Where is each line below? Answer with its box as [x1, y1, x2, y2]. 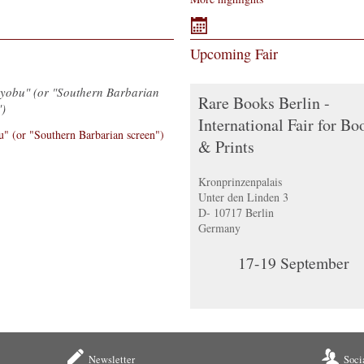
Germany [197, 220, 240, 236]
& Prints [197, 136, 254, 158]
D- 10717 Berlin [197, 205, 274, 221]
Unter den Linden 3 [197, 189, 288, 206]
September [276, 252, 350, 275]
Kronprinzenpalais [197, 174, 282, 190]
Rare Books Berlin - [197, 92, 330, 115]
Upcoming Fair [189, 44, 278, 64]
